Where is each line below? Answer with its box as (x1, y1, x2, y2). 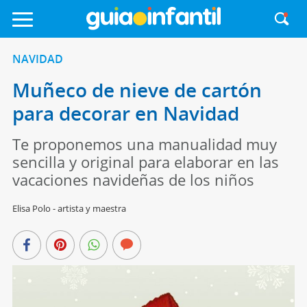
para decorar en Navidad (12, 100, 239, 126)
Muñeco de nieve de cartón (12, 77, 262, 103)
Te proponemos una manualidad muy (12, 134, 277, 154)
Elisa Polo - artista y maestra (12, 202, 126, 214)
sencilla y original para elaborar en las (12, 151, 279, 172)
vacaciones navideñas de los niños (12, 169, 254, 190)
